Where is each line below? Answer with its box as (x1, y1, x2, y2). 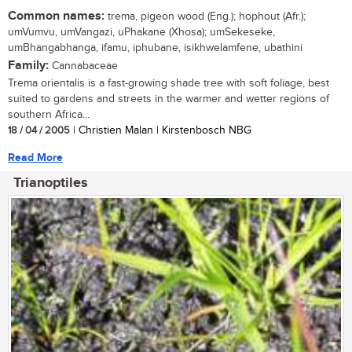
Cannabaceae (49, 59, 118, 72)
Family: (8, 57, 49, 73)
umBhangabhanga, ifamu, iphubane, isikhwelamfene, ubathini (8, 41, 302, 54)
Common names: (8, 8, 104, 24)
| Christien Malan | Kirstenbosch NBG (70, 123, 251, 137)
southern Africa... (8, 108, 90, 121)
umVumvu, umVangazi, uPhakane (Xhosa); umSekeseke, (8, 25, 275, 38)
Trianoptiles (13, 174, 88, 192)
